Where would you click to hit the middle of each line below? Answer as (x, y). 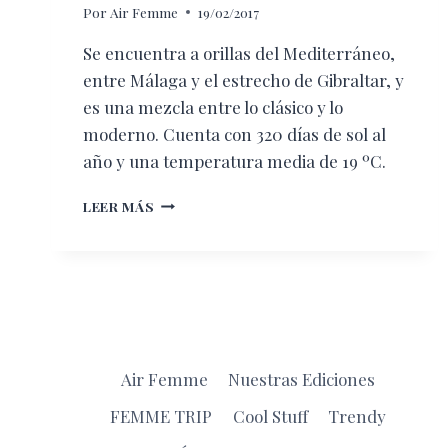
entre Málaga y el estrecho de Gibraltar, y (243, 79)
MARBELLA (192, 200)
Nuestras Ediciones (302, 379)
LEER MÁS (119, 205)
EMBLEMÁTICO (207, 242)
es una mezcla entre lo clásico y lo (213, 106)
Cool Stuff (270, 416)
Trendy (356, 416)
